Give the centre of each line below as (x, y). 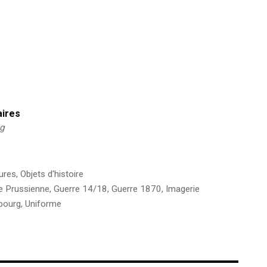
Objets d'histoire (52, 174)
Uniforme (43, 204)
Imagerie (182, 189)
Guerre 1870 (136, 189)
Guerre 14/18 (80, 189)
